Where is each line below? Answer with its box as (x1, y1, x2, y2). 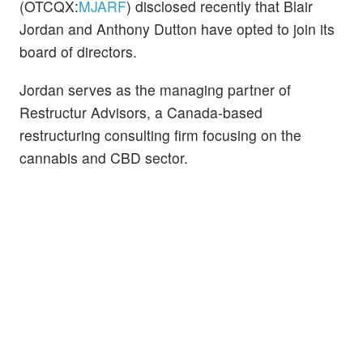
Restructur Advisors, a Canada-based (19, 102, 263, 123)
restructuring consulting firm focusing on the (19, 125, 301, 146)
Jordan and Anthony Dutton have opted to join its (19, 19, 335, 40)
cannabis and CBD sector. (19, 147, 188, 169)
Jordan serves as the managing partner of (19, 79, 291, 100)
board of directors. (19, 41, 137, 62)
